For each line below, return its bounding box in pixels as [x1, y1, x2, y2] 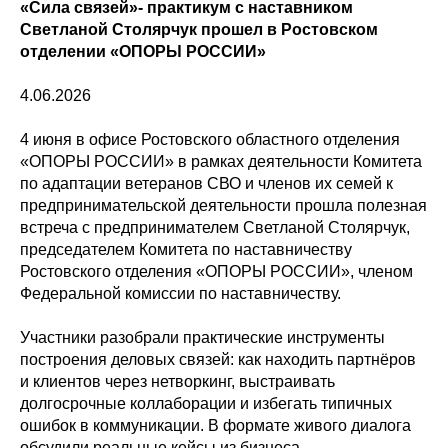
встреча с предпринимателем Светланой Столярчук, [20, 219, 410, 236]
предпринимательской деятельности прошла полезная [20, 197, 427, 214]
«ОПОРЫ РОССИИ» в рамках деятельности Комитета [20, 153, 422, 170]
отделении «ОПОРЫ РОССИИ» [20, 43, 266, 60]
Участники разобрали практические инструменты [20, 329, 385, 346]
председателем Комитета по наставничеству [20, 241, 352, 258]
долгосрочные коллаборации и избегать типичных [20, 395, 392, 412]
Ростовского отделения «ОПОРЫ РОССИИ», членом [20, 263, 413, 280]
